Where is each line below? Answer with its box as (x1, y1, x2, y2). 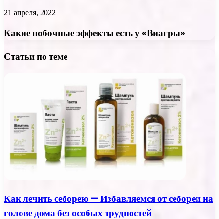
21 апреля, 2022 (4, 8, 56, 17)
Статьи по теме (4, 50, 67, 64)
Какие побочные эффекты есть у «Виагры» (4, 26, 185, 40)
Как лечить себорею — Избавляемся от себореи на (4, 192, 213, 205)
